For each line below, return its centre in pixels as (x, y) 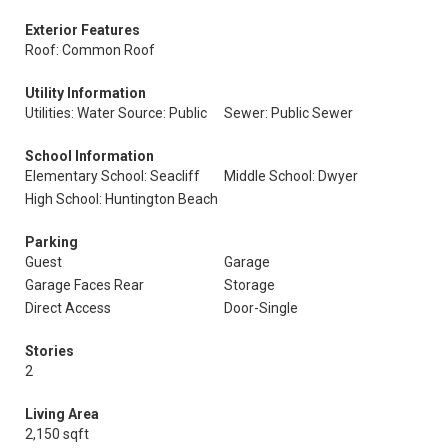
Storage (249, 285)
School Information (89, 156)
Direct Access (68, 308)
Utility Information (85, 93)
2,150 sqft (57, 434)
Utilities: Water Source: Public (116, 113)
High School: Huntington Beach (121, 199)
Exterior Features (82, 30)
